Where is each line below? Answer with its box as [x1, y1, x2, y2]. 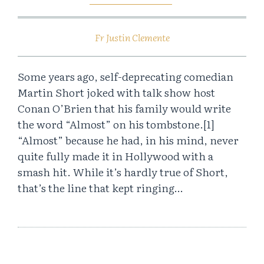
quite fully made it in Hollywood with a [18, 148, 213, 164]
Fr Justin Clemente [94, 30, 170, 45]
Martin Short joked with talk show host [18, 84, 215, 101]
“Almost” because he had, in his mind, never [18, 132, 239, 148]
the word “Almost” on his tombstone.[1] [18, 116, 214, 133]
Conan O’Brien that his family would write [18, 100, 231, 117]
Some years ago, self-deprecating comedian [18, 68, 233, 85]
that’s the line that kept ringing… [18, 180, 183, 196]
